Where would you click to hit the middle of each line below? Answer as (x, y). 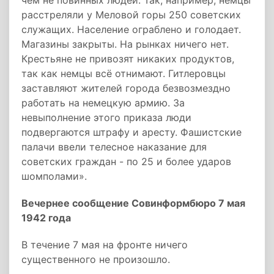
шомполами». (54, 176)
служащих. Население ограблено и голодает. (131, 29)
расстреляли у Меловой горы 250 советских (131, 15)
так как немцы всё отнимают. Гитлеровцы (124, 73)
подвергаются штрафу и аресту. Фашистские (131, 132)
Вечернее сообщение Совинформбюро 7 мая (133, 203)
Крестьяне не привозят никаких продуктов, (128, 59)
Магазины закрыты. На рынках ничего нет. (125, 44)
